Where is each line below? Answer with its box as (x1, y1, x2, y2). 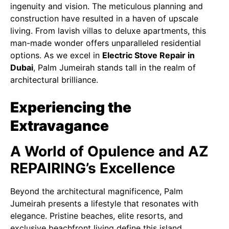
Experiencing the (10, 99, 131, 116)
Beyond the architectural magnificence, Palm (10, 186, 183, 196)
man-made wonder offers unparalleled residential (10, 38, 201, 48)
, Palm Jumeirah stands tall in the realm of (33, 62, 196, 73)
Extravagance (10, 117, 112, 134)
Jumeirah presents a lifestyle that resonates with (10, 198, 198, 209)
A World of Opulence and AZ (10, 143, 209, 160)
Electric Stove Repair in (102, 50, 195, 60)
